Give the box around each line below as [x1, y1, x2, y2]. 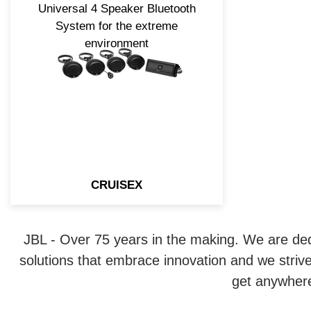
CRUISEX [91, 178, 142, 192]
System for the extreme [56, 19, 178, 33]
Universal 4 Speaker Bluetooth [37, 2, 196, 15]
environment [85, 37, 149, 50]
